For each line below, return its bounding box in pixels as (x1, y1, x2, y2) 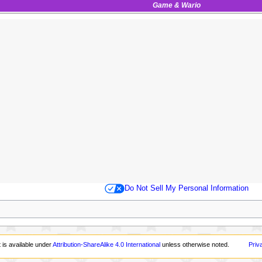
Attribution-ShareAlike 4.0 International (53, 241, 161, 249)
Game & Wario (152, 1, 201, 10)
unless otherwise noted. (160, 241, 230, 249)
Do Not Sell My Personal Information (124, 184, 249, 193)
